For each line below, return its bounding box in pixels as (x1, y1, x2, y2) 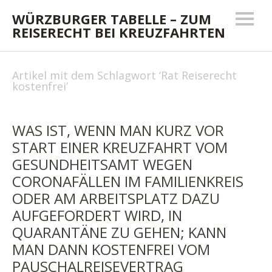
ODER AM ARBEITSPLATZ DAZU (12, 188, 220, 208)
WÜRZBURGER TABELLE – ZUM (12, 10, 211, 28)
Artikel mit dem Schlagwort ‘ (12, 68, 161, 83)
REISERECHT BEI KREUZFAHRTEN (12, 23, 225, 41)
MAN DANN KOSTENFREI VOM (12, 239, 210, 259)
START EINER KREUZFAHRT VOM (12, 137, 228, 157)
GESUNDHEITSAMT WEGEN (12, 154, 192, 174)
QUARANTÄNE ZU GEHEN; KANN (12, 222, 226, 242)
